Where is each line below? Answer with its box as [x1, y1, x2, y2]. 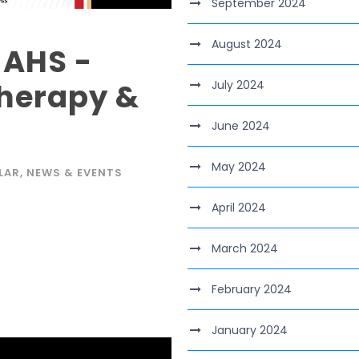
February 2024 [212, 281, 292, 297]
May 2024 [212, 159, 266, 175]
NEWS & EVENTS [26, 165, 123, 180]
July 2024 [212, 77, 264, 93]
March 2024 [212, 240, 278, 256]
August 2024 [212, 36, 282, 52]
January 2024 [212, 322, 288, 338]
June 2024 [212, 118, 270, 134]
